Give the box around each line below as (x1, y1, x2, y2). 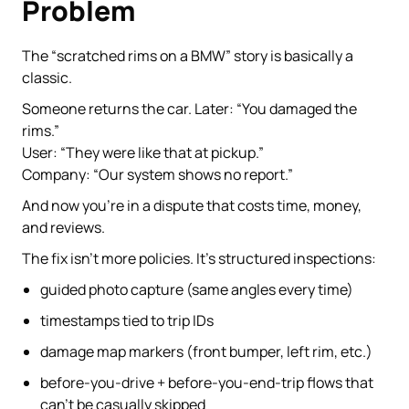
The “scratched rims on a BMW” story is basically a (22, 45, 353, 66)
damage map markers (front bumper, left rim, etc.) (40, 341, 372, 362)
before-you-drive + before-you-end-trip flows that (40, 372, 373, 393)
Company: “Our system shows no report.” (22, 163, 293, 184)
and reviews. (22, 216, 105, 237)
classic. (22, 67, 72, 88)
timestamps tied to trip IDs (40, 309, 214, 330)
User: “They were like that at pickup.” (22, 142, 264, 163)
